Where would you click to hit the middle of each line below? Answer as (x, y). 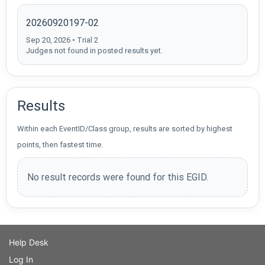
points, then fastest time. (60, 144)
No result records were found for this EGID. (118, 177)
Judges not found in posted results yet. (94, 50)
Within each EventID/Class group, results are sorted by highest (125, 128)
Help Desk (29, 242)
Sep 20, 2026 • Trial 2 (62, 40)
